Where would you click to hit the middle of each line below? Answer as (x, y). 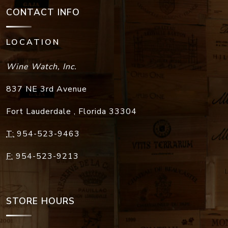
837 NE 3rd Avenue (47, 89)
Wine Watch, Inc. (41, 67)
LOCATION (33, 42)
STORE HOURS (40, 201)
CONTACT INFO (43, 12)
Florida (94, 112)
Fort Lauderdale (40, 112)
